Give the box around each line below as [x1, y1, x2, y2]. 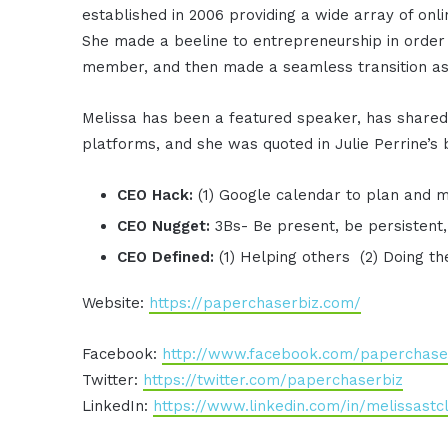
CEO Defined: [117, 247, 220, 266]
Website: [82, 293, 150, 312]
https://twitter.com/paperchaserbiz [143, 370, 404, 389]
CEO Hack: [117, 185, 199, 204]
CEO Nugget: [117, 216, 216, 235]
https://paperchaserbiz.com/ [149, 293, 362, 312]
